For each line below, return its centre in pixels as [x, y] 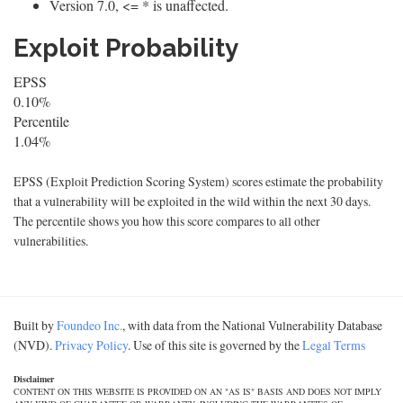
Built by [35, 325]
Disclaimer [34, 379]
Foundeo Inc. [90, 325]
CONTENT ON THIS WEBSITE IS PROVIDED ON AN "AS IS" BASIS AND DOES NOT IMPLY [197, 391]
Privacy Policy [91, 345]
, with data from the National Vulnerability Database [252, 325]
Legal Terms [334, 345]
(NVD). [34, 345]
